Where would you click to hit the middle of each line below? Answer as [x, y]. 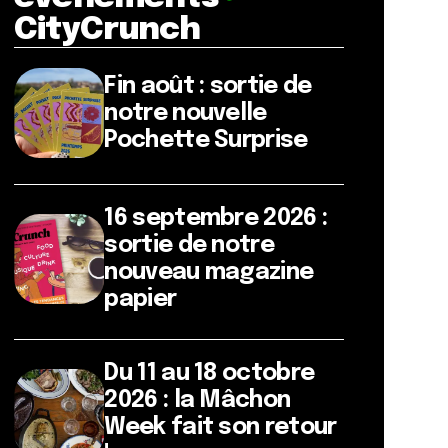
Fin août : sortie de [208, 86]
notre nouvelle [185, 113]
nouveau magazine [209, 272]
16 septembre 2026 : [216, 218]
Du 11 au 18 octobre [209, 373]
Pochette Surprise [206, 140]
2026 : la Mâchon [197, 400]
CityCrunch [107, 30]
